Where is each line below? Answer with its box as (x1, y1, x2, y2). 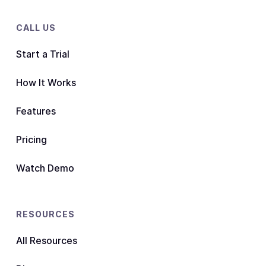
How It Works (16, 77, 76, 89)
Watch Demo (16, 162, 74, 175)
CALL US (16, 23, 56, 33)
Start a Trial (16, 48, 69, 61)
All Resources (16, 235, 77, 247)
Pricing (16, 134, 47, 146)
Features (16, 105, 56, 118)
